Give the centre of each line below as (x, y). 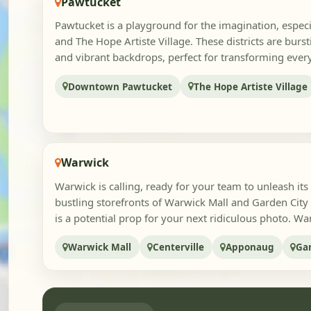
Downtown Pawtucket (120, 86)
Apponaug (250, 247)
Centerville (179, 247)
